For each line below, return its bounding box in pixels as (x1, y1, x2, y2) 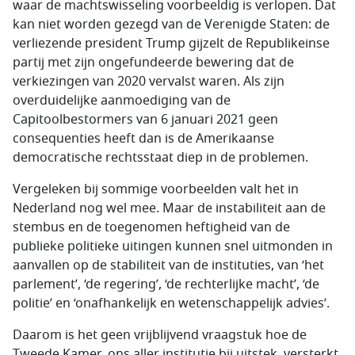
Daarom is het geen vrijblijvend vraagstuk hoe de (13, 326, 307, 345)
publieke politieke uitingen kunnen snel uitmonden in (13, 237, 333, 256)
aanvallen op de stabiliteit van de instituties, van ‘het (13, 256, 324, 275)
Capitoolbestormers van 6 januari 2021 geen (13, 110, 278, 129)
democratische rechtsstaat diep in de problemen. (13, 148, 308, 167)
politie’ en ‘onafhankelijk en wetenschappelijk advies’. (13, 294, 330, 313)
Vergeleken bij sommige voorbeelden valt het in (13, 180, 299, 199)
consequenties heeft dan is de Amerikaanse (13, 129, 274, 148)
